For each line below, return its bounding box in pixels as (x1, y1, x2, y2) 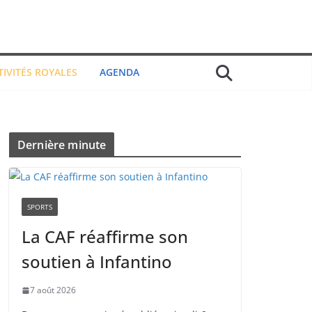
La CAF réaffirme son (22, 225, 188, 248)
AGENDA (99, 65, 139, 79)
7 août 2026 (30, 284, 76, 296)
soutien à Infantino (22, 250, 172, 273)
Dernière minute (17, 137, 107, 153)
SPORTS (27, 202, 52, 212)
